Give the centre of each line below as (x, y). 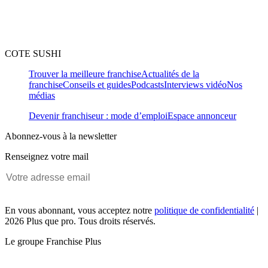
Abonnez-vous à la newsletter (61, 136)
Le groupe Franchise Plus (53, 242)
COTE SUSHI (33, 54)
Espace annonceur (202, 116)
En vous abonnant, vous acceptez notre (80, 211)
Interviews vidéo (195, 85)
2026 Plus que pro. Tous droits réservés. (80, 221)
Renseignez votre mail (47, 157)
